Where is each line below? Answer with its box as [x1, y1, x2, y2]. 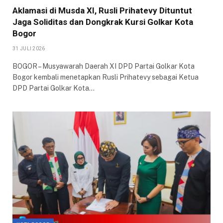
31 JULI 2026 [12, 45, 45, 51]
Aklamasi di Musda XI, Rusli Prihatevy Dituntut [12, 5, 192, 15]
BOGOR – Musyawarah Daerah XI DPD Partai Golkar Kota [12, 62, 195, 70]
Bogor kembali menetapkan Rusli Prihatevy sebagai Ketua [12, 73, 199, 81]
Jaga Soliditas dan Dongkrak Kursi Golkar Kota [12, 16, 193, 27]
